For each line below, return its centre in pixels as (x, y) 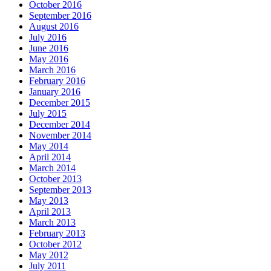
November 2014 (60, 135)
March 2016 (52, 70)
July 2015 (48, 114)
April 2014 (50, 157)
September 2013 (60, 190)
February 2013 (57, 233)
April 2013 (50, 212)
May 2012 (49, 255)
